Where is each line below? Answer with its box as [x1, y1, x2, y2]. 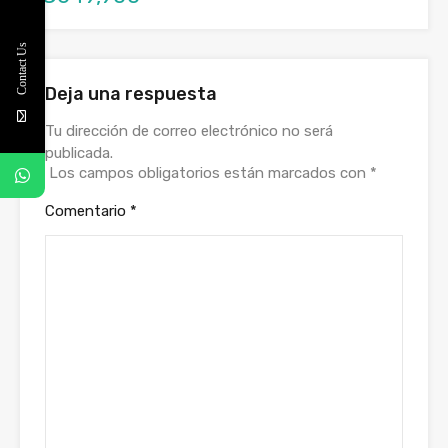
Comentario [45, 201, 130, 220]
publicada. [45, 143, 113, 162]
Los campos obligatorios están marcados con [49, 163, 370, 182]
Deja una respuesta [45, 82, 217, 105]
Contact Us [15, 41, 29, 95]
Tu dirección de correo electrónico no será [45, 121, 333, 140]
